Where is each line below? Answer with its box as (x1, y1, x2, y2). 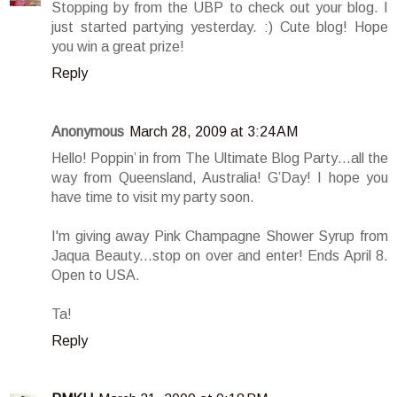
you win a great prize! (51, 39, 184, 55)
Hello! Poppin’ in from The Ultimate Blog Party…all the (51, 151, 388, 167)
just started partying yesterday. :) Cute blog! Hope (51, 19, 388, 35)
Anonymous (51, 124, 124, 140)
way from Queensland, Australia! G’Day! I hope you (51, 170, 388, 186)
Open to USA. (51, 268, 140, 284)
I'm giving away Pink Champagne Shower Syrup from (51, 229, 388, 245)
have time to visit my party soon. (51, 190, 254, 206)
